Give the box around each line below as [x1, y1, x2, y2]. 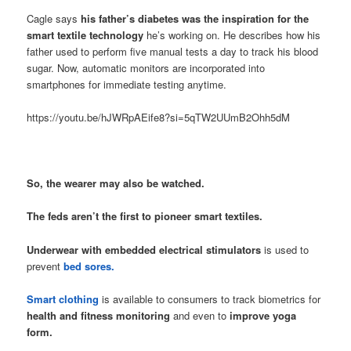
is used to [261, 241, 309, 257]
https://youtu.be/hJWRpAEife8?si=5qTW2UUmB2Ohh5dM [27, 110, 291, 125]
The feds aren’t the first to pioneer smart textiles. [27, 208, 263, 224]
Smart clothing [27, 291, 100, 306]
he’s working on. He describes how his [143, 27, 321, 42]
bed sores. [63, 258, 115, 273]
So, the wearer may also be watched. [27, 175, 205, 191]
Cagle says [27, 10, 81, 26]
